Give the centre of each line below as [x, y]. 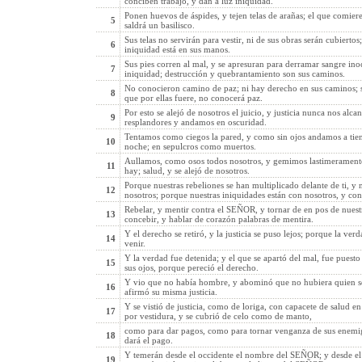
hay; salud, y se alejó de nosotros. [187, 170]
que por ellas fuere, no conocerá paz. [193, 98]
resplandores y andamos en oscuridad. [195, 122]
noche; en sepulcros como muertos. [190, 146]
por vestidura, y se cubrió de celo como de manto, [218, 316]
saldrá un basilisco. [159, 25]
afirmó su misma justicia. [170, 292]
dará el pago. [148, 340]
